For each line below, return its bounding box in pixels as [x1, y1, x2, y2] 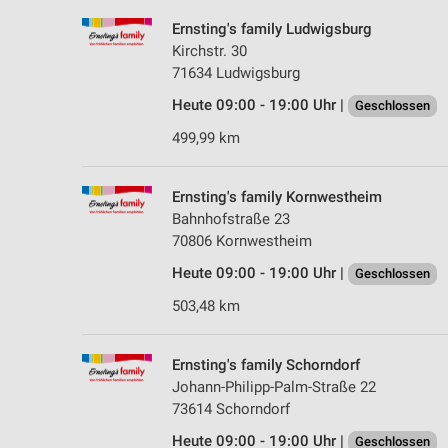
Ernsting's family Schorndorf [172, 355, 360, 374]
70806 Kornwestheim [172, 231, 312, 250]
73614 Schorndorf [172, 399, 290, 418]
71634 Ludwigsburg [172, 63, 300, 82]
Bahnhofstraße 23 [172, 209, 290, 228]
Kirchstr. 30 [172, 41, 247, 60]
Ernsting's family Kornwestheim [172, 187, 382, 206]
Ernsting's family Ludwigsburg [172, 19, 372, 38]
